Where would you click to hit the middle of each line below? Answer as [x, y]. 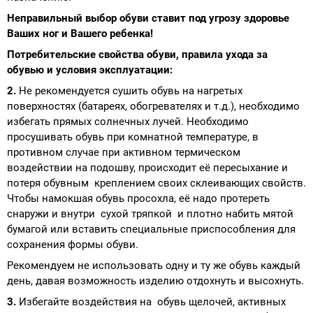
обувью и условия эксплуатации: [90, 70]
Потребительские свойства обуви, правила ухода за [137, 54]
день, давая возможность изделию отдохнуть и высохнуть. [155, 281]
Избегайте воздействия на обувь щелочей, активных [152, 301]
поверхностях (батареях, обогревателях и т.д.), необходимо [153, 106]
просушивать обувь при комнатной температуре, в [133, 137]
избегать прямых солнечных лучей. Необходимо [128, 121]
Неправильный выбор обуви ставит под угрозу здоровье [148, 18]
